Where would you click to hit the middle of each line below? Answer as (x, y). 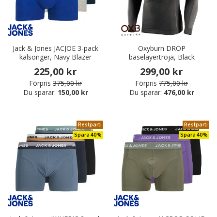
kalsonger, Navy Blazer (55, 57)
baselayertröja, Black (162, 57)
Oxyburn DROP (162, 48)
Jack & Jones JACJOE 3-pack (55, 48)
